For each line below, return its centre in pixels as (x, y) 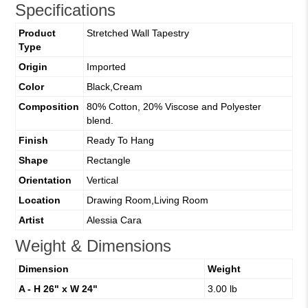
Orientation (45, 180)
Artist (31, 220)
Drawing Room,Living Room (147, 200)
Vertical (102, 180)
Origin (33, 67)
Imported (106, 67)
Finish (33, 141)
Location (39, 200)
